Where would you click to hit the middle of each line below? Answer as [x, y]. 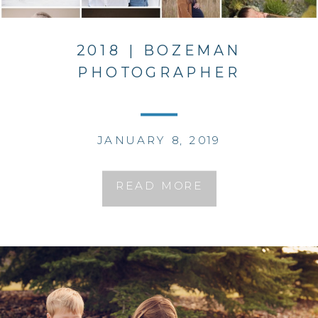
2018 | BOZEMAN [159, 50]
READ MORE [159, 186]
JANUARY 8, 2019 [159, 140]
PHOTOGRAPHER [159, 72]
